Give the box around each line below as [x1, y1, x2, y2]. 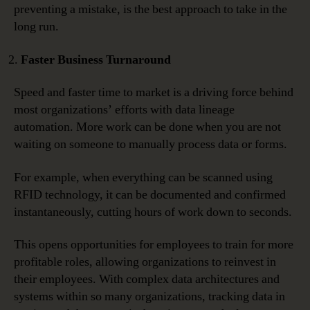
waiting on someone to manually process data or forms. [14, 136, 287, 153]
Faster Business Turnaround [21, 51, 171, 68]
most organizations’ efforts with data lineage [14, 102, 235, 118]
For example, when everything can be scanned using [14, 169, 273, 185]
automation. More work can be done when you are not [14, 119, 281, 136]
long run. [14, 19, 59, 35]
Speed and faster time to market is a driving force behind [14, 84, 293, 101]
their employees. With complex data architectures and [14, 271, 280, 288]
